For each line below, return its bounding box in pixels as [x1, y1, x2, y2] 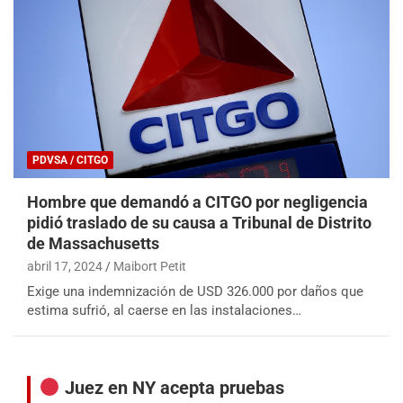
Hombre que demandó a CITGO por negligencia [27, 192, 368, 211]
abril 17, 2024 [27, 258, 103, 273]
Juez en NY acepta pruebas [59, 376, 284, 399]
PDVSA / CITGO [32, 153, 108, 166]
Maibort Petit [113, 258, 186, 273]
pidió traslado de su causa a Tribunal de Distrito [27, 212, 372, 232]
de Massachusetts [27, 233, 159, 253]
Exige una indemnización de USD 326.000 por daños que [27, 282, 363, 300]
